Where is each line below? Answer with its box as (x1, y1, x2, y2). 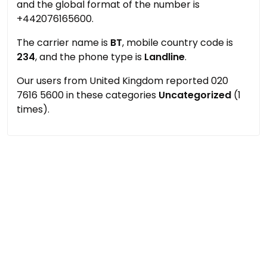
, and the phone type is (35, 50, 144, 64)
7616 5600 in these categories (17, 88, 159, 102)
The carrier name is (17, 36, 110, 49)
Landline (144, 50, 185, 64)
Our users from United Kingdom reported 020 (17, 74, 228, 88)
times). (17, 103, 49, 116)
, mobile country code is (122, 36, 233, 49)
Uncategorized (159, 88, 231, 102)
